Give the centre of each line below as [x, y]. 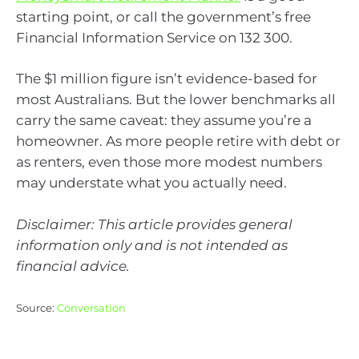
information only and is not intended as [152, 245]
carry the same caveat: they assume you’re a [164, 121]
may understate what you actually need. [151, 183]
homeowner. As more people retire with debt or [178, 141]
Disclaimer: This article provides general [154, 224]
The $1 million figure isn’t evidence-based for [167, 79]
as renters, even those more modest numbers [169, 162]
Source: [36, 309]
